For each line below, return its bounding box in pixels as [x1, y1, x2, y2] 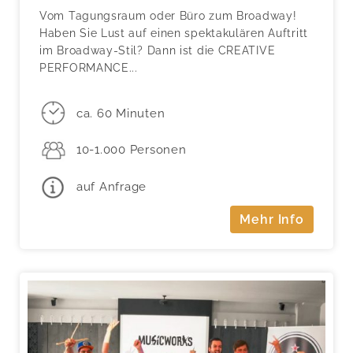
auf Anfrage [76, 180, 147, 195]
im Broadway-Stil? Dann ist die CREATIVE [39, 44, 276, 58]
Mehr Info [240, 211, 304, 227]
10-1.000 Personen [76, 143, 187, 158]
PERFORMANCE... [39, 61, 138, 75]
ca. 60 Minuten [76, 106, 165, 121]
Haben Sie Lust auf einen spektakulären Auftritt [39, 27, 308, 40]
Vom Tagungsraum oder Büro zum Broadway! [39, 9, 297, 23]
